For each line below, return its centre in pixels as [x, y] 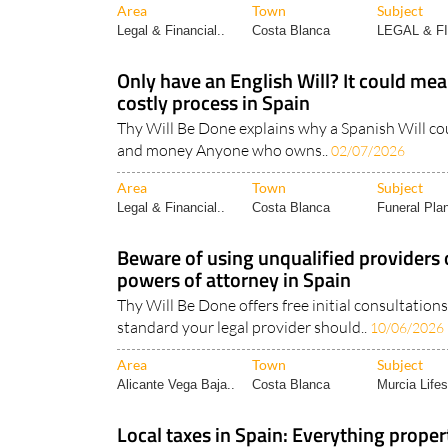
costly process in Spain [213, 103]
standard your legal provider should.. [243, 327]
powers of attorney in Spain [234, 280]
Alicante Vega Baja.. [176, 385]
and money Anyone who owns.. [224, 150]
